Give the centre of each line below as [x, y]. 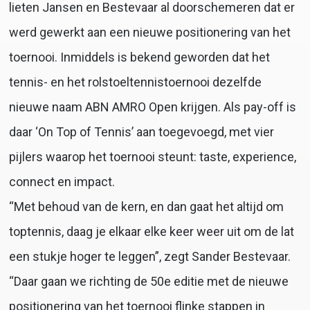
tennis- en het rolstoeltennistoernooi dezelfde [135, 82]
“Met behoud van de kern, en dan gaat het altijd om [146, 207]
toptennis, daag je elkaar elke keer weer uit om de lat [151, 232]
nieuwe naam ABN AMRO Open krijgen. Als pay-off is [152, 107]
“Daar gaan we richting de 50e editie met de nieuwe [148, 282]
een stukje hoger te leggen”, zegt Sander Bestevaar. [149, 257]
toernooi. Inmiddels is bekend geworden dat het [139, 57]
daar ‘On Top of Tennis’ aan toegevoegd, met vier [141, 132]
